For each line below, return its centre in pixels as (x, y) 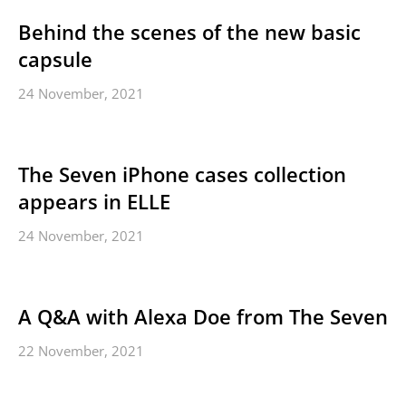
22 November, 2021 (81, 351)
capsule (55, 59)
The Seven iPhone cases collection (182, 174)
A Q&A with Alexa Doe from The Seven (203, 316)
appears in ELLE (94, 201)
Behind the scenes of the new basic (189, 32)
